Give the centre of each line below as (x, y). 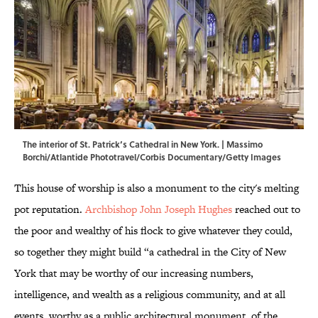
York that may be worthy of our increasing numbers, (134, 273)
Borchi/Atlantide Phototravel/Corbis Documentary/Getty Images (152, 157)
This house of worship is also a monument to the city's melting (157, 188)
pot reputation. (50, 209)
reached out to (266, 209)
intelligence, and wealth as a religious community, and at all (150, 295)
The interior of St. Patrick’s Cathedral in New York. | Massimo (143, 144)
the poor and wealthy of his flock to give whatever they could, (153, 231)
